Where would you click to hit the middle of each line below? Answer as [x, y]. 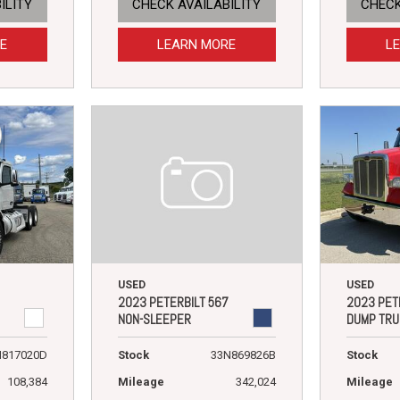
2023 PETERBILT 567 [173, 303]
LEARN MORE [197, 45]
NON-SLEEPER [154, 320]
